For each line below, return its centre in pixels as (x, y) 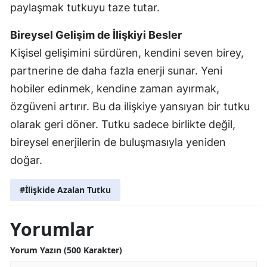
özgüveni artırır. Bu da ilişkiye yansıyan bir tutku (130, 106)
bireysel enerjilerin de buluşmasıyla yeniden (118, 142)
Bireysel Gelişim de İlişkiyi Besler (96, 35)
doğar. (26, 160)
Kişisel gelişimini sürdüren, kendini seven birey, (127, 52)
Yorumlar (52, 229)
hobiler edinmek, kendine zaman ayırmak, (115, 88)
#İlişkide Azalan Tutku (65, 190)
